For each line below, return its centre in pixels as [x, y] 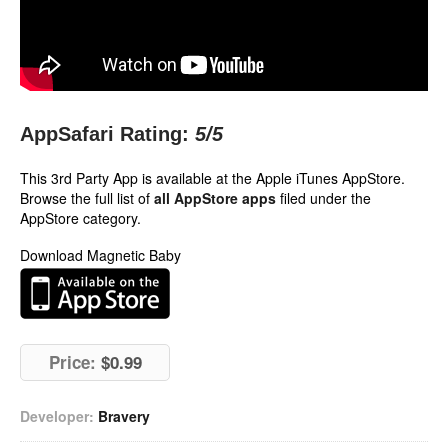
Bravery [124, 416]
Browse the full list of [87, 198]
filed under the [323, 198]
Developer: [57, 416]
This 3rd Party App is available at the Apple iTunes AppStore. [212, 178]
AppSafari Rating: [104, 134]
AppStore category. [80, 218]
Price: [72, 362]
